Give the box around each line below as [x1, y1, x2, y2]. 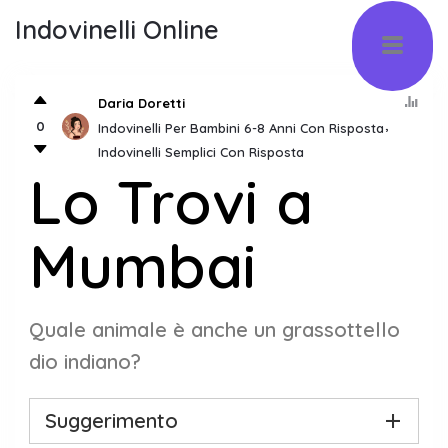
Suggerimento [45, 408, 178, 433]
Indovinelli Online [15, 14, 219, 45]
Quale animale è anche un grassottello [29, 317, 400, 342]
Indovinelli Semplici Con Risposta [98, 143, 304, 160]
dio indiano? [29, 349, 141, 374]
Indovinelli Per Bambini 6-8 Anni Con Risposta [98, 119, 384, 136]
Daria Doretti [98, 94, 185, 111]
